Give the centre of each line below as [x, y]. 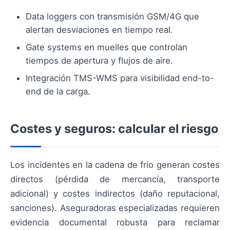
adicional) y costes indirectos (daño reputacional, [115, 194]
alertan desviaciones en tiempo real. [99, 30]
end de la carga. [58, 92]
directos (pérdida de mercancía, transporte [115, 179]
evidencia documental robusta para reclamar [115, 223]
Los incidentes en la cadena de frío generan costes [115, 165]
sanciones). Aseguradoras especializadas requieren [115, 208]
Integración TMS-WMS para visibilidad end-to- [120, 78]
